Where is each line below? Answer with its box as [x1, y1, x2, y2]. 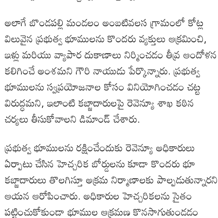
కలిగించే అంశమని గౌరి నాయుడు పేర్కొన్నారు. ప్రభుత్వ [5, 60, 200, 81]
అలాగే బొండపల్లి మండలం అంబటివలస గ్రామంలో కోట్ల [5, 12, 204, 33]
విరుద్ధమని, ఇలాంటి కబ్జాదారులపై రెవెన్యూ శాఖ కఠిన [5, 92, 194, 113]
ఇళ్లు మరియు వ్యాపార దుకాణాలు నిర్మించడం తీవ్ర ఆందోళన [5, 44, 217, 65]
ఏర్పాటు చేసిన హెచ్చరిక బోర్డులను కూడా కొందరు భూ [5, 153, 195, 174]
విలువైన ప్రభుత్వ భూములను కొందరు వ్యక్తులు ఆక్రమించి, [5, 28, 207, 49]
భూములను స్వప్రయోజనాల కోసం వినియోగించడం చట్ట [5, 76, 201, 97]
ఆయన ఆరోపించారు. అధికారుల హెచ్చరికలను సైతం [5, 185, 192, 206]
